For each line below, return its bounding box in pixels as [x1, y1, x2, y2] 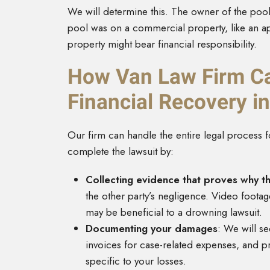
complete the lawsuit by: [67, 144, 174, 159]
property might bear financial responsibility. [67, 37, 257, 52]
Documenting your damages [86, 221, 218, 236]
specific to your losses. [86, 254, 186, 269]
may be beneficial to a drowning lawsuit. [86, 205, 262, 220]
